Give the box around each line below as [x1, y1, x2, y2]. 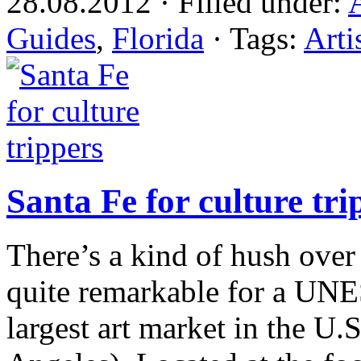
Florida [112, 20, 204, 56]
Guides [6, 20, 96, 56]
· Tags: [204, 20, 304, 56]
